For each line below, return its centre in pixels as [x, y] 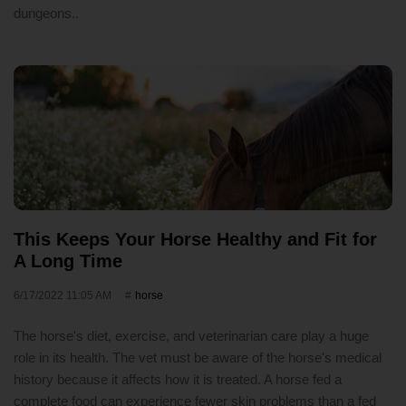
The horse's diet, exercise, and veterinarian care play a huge [191, 336]
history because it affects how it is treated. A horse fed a [178, 379]
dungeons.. [46, 13]
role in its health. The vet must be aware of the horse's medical [198, 358]
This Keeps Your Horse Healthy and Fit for [195, 239]
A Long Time [68, 261]
